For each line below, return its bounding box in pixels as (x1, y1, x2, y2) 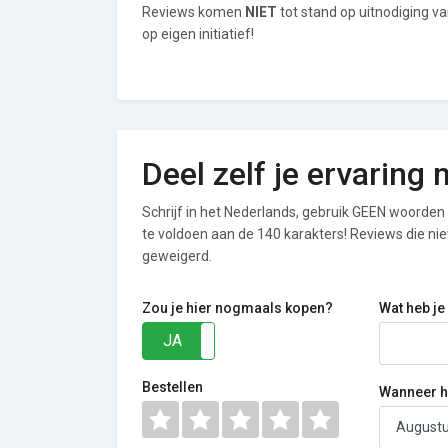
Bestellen (142, 379, 203, 395)
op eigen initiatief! (142, 26, 254, 42)
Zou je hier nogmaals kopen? (142, 300, 333, 316)
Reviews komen (142, 4, 245, 20)
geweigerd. (142, 248, 212, 264)
